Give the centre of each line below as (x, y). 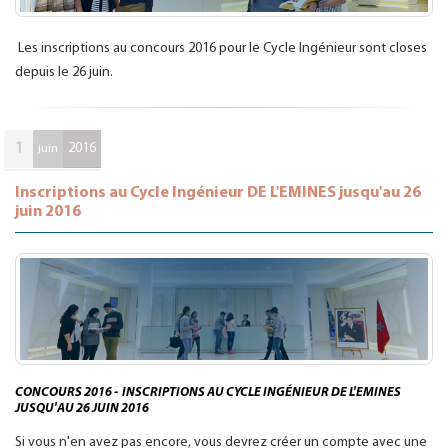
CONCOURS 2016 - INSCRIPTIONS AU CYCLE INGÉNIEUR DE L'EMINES (208, 392)
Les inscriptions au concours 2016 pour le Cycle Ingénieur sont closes (221, 48)
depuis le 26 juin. (64, 72)
